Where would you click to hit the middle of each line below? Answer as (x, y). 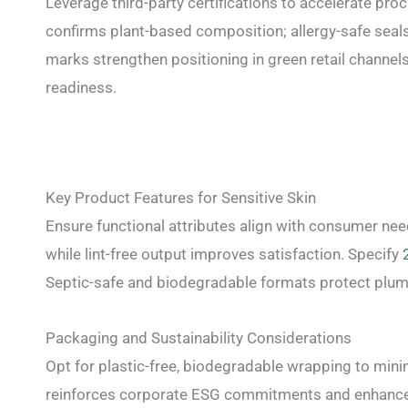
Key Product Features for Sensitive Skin (181, 198)
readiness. (81, 87)
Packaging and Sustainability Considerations (199, 337)
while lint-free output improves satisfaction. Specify (224, 255)
